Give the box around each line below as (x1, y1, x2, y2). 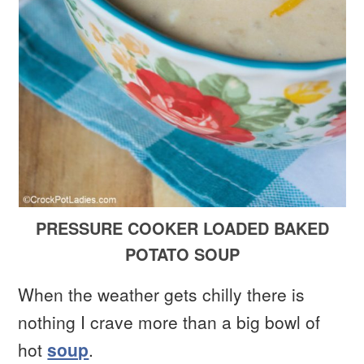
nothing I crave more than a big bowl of (18, 310, 321, 335)
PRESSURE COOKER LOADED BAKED (35, 216, 329, 240)
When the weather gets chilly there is (18, 282, 305, 307)
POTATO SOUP (124, 242, 240, 266)
